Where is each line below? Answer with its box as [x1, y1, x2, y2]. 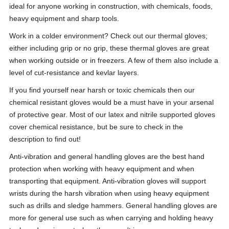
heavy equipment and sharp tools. [9, 14, 119, 22]
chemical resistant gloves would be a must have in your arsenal [9, 98, 214, 106]
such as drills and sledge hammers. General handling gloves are [9, 201, 217, 210]
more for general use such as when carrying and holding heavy [9, 214, 213, 222]
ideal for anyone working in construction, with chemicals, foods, [9, 2, 213, 10]
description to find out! [9, 135, 81, 143]
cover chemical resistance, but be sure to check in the [9, 123, 183, 131]
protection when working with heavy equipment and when [9, 165, 194, 173]
